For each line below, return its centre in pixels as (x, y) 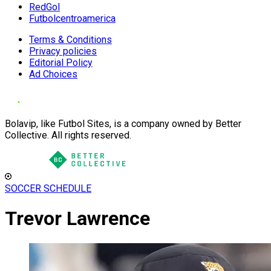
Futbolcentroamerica (72, 18)
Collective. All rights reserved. (68, 135)
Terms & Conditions (70, 40)
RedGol (44, 7)
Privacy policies (63, 51)
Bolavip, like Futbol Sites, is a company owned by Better (123, 124)
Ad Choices (53, 74)
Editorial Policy (61, 63)
